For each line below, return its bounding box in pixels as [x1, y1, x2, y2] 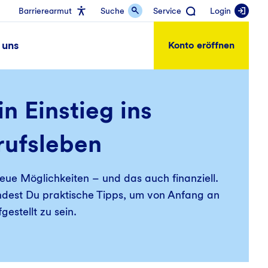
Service [153, 6, 181, 16]
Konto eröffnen [168, 39, 234, 51]
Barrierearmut [19, 6, 72, 16]
